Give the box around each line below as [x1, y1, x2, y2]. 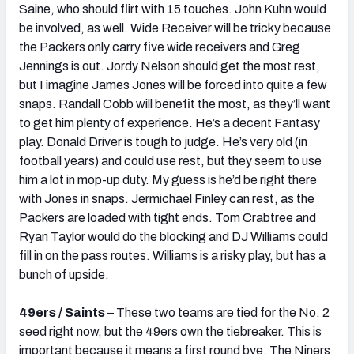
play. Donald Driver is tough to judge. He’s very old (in [19, 134, 307, 149]
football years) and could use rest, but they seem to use [19, 153, 322, 168]
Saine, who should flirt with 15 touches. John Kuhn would [19, 2, 326, 16]
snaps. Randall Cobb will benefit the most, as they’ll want [19, 96, 330, 111]
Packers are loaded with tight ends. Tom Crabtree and [19, 210, 316, 224]
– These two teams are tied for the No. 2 [105, 305, 330, 319]
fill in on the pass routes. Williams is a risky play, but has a [19, 248, 326, 262]
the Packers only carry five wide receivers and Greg [19, 40, 300, 54]
